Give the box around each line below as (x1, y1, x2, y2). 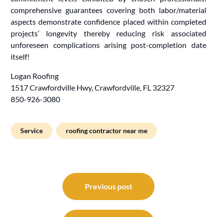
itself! (11, 51, 30, 61)
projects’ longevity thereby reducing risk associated (11, 28, 206, 38)
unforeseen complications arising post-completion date (11, 40, 206, 49)
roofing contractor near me (66, 126, 148, 135)
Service (20, 126, 43, 135)
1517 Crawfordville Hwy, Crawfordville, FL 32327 (11, 82, 175, 92)
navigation (10, 181, 65, 199)
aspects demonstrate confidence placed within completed (11, 16, 206, 26)
